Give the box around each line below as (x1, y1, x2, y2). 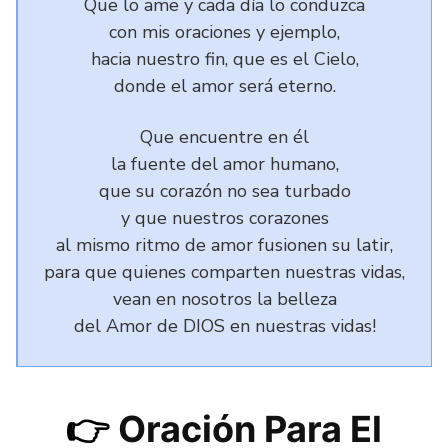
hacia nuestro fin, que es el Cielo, (90, 47, 359, 71)
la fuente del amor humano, (110, 152, 339, 176)
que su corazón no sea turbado (98, 179, 351, 203)
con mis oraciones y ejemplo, (109, 20, 340, 44)
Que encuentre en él (140, 125, 309, 149)
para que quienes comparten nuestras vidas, (44, 260, 405, 284)
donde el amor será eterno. (113, 74, 336, 98)
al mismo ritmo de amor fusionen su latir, (56, 233, 393, 257)
